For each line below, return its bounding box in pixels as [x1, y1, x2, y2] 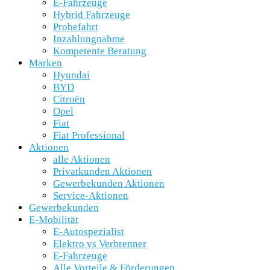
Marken [29, 57, 62, 69]
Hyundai [53, 69, 90, 81]
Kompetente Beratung [53, 45, 146, 57]
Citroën [53, 93, 85, 105]
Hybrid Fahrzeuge [53, 9, 130, 21]
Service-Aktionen [53, 190, 128, 202]
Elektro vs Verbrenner [53, 238, 146, 250]
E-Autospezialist [53, 226, 124, 238]
